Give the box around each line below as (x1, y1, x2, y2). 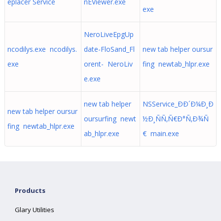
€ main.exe (142, 129, 179, 138)
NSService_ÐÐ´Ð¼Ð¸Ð (142, 99, 214, 109)
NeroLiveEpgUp (83, 30, 134, 39)
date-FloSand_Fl (83, 44, 135, 54)
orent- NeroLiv (83, 59, 133, 69)
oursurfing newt (83, 114, 136, 123)
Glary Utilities (15, 205, 55, 214)
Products (15, 186, 46, 195)
